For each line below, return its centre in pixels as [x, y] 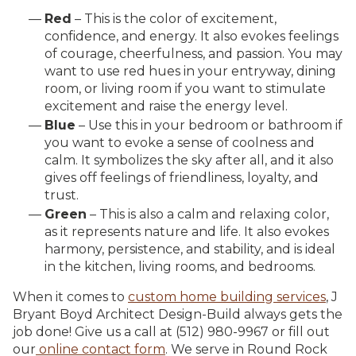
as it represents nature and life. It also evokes [187, 232]
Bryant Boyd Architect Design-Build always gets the [178, 315]
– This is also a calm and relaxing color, [208, 215]
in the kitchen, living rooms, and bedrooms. [182, 267]
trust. [63, 195]
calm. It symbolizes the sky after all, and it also [189, 161]
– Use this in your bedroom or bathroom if [209, 126]
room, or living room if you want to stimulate [185, 88]
